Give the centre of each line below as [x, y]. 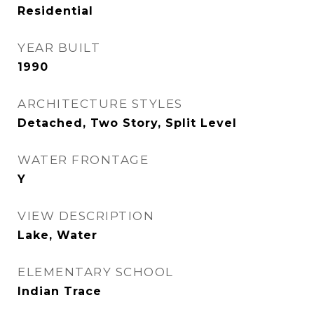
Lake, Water [57, 235]
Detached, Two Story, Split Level [127, 123]
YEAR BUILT [59, 48]
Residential [55, 11]
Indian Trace [60, 291]
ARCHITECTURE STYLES [100, 104]
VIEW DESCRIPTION [86, 216]
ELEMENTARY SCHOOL [96, 272]
